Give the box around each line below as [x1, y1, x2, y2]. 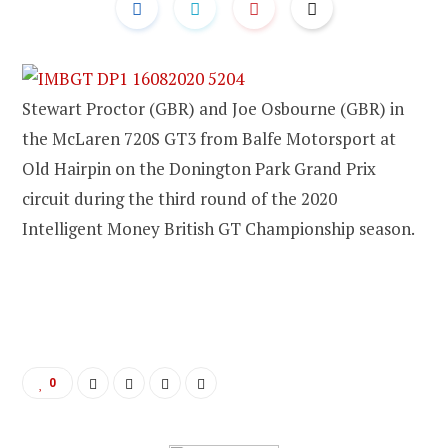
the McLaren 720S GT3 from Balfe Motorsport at [22, 126, 396, 150]
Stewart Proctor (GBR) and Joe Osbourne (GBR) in [22, 96, 404, 120]
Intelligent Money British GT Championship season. [22, 216, 415, 240]
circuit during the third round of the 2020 [22, 186, 337, 210]
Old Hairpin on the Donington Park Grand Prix [22, 156, 376, 180]
